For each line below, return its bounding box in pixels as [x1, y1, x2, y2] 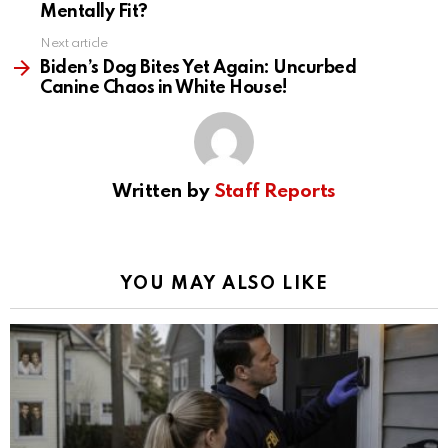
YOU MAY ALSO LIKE [119, 275, 329, 294]
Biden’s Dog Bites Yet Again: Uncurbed [40, 59, 357, 78]
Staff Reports [213, 182, 336, 202]
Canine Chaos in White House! [40, 79, 288, 98]
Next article [40, 37, 108, 51]
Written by [112, 182, 214, 202]
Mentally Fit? [40, 3, 148, 22]
